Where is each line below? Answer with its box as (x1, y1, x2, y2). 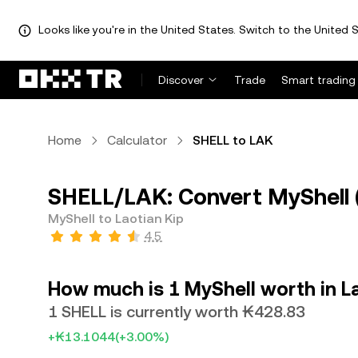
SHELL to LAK (193, 133, 272, 148)
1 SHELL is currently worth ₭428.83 (48, 302, 305, 321)
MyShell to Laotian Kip (48, 211, 184, 226)
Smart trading (281, 74, 356, 86)
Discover (158, 74, 204, 86)
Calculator (107, 133, 167, 148)
